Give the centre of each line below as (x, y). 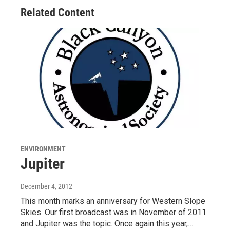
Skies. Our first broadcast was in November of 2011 (113, 212)
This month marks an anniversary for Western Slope (113, 201)
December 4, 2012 (46, 186)
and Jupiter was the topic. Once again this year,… (107, 223)
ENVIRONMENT (43, 149)
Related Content (57, 12)
